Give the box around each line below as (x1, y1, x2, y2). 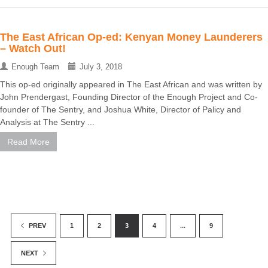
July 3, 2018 (80, 62, 122, 72)
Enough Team (11, 62, 59, 72)
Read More (7, 137, 50, 147)
